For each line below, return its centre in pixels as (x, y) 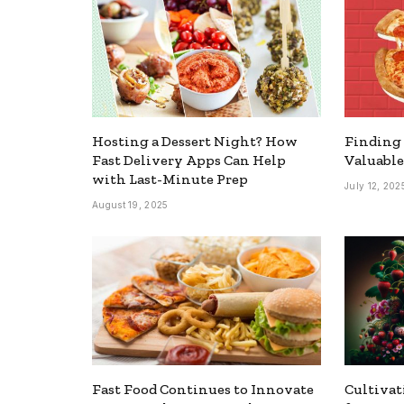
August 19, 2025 (130, 204)
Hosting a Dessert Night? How (195, 141)
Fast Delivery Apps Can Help (189, 160)
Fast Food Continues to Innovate (203, 389)
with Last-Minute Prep (170, 179)
